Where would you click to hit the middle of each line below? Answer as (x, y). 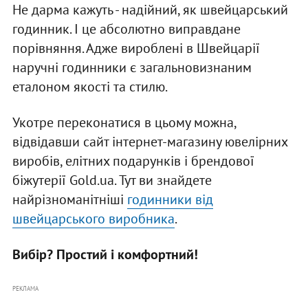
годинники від (170, 199)
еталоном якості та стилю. (90, 86)
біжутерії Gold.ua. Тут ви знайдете (112, 180)
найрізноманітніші (69, 199)
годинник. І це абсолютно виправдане (126, 29)
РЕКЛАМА (25, 288)
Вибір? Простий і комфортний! (105, 254)
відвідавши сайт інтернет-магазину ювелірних (150, 141)
